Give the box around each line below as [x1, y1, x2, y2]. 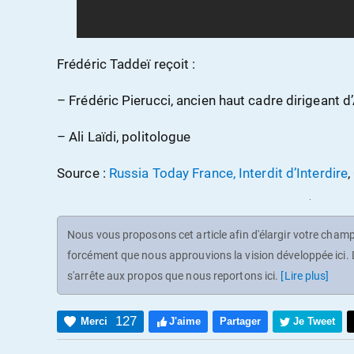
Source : [57, 165, 109, 182]
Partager [220, 314, 261, 327]
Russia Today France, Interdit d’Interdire [108, 165, 348, 182]
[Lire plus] [281, 269, 330, 282]
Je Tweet [293, 314, 335, 327]
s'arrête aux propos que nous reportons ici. [67, 269, 281, 282]
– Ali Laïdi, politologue [57, 129, 191, 145]
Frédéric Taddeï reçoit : [57, 56, 196, 73]
